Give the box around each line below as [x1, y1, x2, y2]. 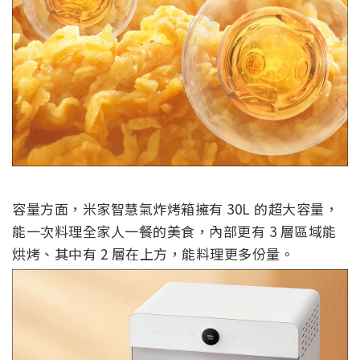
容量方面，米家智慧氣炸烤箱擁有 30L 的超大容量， [12, 198, 338, 219]
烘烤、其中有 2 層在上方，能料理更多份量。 [12, 243, 294, 264]
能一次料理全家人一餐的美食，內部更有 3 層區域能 [12, 220, 337, 241]
